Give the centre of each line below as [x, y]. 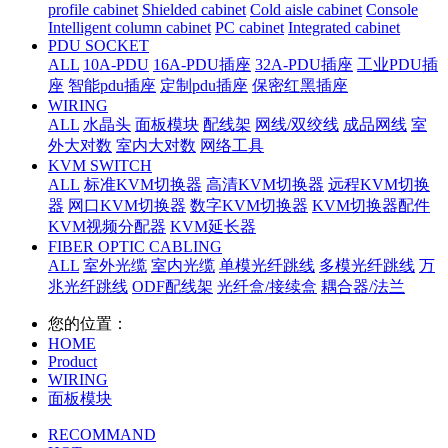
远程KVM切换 [379, 184]
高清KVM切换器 [265, 184]
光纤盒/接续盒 [267, 286]
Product [72, 361]
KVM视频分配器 [107, 226]
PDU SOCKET [98, 45]
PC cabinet [249, 27]
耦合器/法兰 [363, 286]
